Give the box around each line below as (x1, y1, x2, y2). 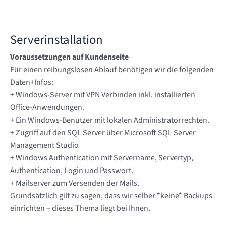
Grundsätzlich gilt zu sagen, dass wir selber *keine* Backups (10, 190, 212, 202)
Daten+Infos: (10, 77, 53, 88)
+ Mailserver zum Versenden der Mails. (10, 178, 139, 189)
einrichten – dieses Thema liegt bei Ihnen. (10, 203, 150, 214)
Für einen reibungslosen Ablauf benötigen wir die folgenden (10, 64, 214, 76)
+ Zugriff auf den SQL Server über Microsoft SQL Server (10, 127, 196, 139)
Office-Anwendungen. (10, 102, 84, 114)
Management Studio (10, 140, 79, 151)
